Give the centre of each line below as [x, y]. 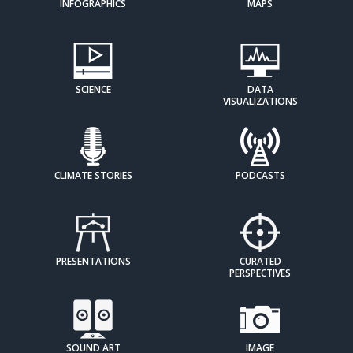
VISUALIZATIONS [260, 102]
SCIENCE [93, 90]
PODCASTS [260, 176]
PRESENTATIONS [93, 262]
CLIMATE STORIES [93, 176]
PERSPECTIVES [260, 273]
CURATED [260, 262]
